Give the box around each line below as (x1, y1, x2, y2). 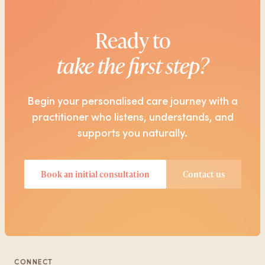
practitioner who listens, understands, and (31, 109, 234, 124)
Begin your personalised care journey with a (27, 93, 238, 108)
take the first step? (56, 50, 209, 80)
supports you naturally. (77, 125, 188, 140)
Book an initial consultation (40, 168, 150, 180)
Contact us (182, 168, 225, 180)
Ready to (95, 25, 170, 54)
